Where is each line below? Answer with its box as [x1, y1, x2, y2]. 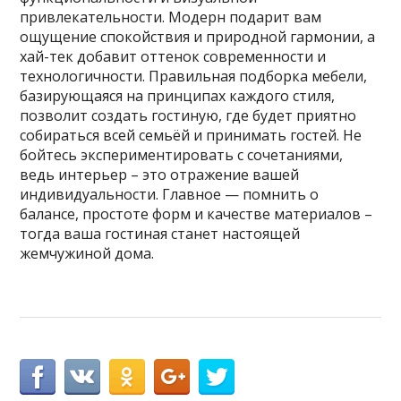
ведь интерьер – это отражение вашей [20, 165, 300, 185]
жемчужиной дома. [20, 243, 155, 264]
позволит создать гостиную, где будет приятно [20, 106, 357, 126]
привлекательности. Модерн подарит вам [20, 7, 322, 28]
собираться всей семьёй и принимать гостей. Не [20, 125, 363, 146]
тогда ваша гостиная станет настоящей [20, 224, 301, 244]
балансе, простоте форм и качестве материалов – [20, 204, 373, 225]
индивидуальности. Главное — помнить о [20, 184, 320, 205]
